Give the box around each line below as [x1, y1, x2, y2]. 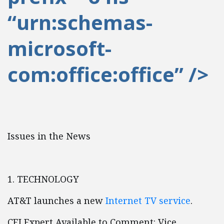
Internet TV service [105, 194, 190, 206]
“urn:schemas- [7, 8, 152, 36]
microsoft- [7, 34, 111, 62]
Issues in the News [7, 130, 90, 142]
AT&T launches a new [7, 194, 105, 206]
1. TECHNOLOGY [7, 173, 79, 185]
